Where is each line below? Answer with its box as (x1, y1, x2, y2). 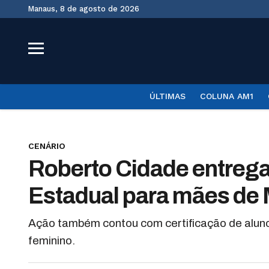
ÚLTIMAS (149, 91, 186, 101)
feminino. (28, 234, 75, 247)
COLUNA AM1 (199, 91, 253, 101)
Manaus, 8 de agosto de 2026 (34, 4, 139, 13)
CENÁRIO (28, 141, 65, 151)
